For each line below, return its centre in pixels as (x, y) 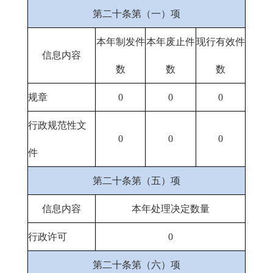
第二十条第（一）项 (136, 14)
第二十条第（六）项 (136, 265)
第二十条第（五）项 (136, 181)
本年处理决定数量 (170, 209)
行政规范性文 (57, 125)
